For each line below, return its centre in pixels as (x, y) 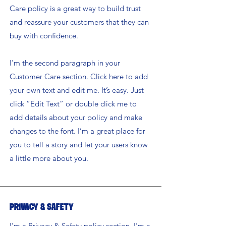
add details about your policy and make (76, 118)
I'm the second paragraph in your (65, 63)
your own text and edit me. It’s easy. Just (77, 90)
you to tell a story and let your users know (79, 145)
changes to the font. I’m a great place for (77, 131)
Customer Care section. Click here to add (79, 77)
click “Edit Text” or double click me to (73, 104)
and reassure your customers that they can (79, 22)
